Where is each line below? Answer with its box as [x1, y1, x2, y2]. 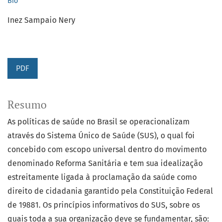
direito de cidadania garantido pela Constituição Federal [7, 186, 213, 196]
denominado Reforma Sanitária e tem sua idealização [7, 159, 203, 168]
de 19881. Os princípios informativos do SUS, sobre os [7, 200, 200, 210]
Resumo [7, 98, 47, 112]
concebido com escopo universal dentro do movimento [7, 145, 207, 155]
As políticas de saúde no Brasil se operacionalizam [7, 117, 190, 127]
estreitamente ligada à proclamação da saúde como [7, 172, 197, 182]
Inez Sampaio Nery [7, 15, 75, 25]
